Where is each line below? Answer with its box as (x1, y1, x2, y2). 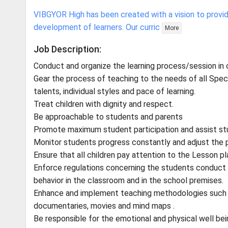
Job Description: (34, 44, 101, 54)
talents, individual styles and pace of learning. (34, 87, 195, 96)
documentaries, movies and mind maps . (34, 201, 175, 211)
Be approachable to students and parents (34, 112, 183, 122)
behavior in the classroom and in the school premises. (34, 176, 223, 185)
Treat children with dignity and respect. (34, 99, 174, 109)
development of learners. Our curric (34, 22, 160, 32)
